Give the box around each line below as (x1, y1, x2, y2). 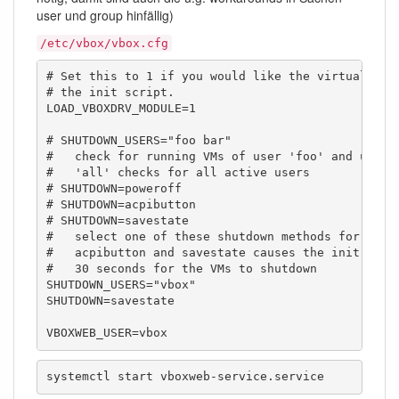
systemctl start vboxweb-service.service (45, 370, 324, 384)
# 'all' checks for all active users (45, 166, 310, 180)
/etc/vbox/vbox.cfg (40, 36, 168, 50)
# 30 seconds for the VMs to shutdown (45, 262, 317, 276)
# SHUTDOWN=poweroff (45, 182, 182, 196)
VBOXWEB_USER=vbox (45, 326, 167, 340)
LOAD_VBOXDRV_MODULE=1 (45, 102, 196, 116)
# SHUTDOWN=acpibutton (45, 198, 196, 212)
